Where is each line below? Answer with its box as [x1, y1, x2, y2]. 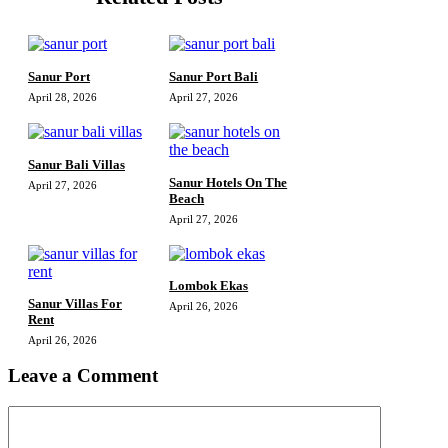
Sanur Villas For [28, 296, 122, 312]
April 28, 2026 [28, 90, 97, 103]
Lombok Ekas [169, 278, 249, 294]
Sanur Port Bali [169, 68, 259, 84]
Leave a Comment [8, 365, 158, 387]
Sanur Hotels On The [169, 174, 288, 190]
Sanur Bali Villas [28, 156, 125, 172]
